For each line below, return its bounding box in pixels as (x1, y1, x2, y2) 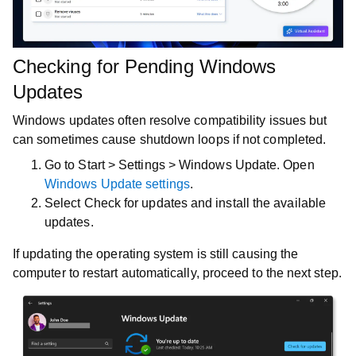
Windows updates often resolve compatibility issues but (13, 114, 327, 127)
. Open (277, 158, 315, 172)
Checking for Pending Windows (13, 56, 277, 77)
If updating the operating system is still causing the (13, 247, 299, 261)
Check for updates (83, 196, 188, 210)
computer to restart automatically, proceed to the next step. (13, 266, 342, 280)
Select (44, 196, 84, 210)
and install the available (187, 196, 327, 210)
